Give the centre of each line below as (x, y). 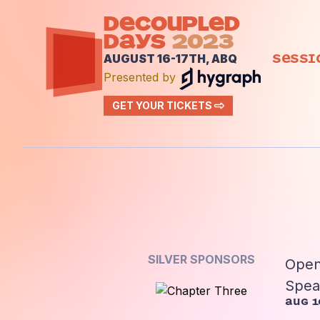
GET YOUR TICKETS (162, 105)
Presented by (141, 77)
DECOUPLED (172, 23)
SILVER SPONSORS (201, 259)
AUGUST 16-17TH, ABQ (170, 59)
